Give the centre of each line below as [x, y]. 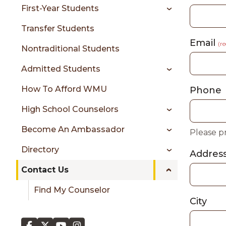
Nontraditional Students [70, 49]
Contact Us [45, 170]
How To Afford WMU [64, 89]
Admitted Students [61, 69]
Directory [40, 150]
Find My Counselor [72, 190]
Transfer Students [58, 29]
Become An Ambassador [73, 129]
